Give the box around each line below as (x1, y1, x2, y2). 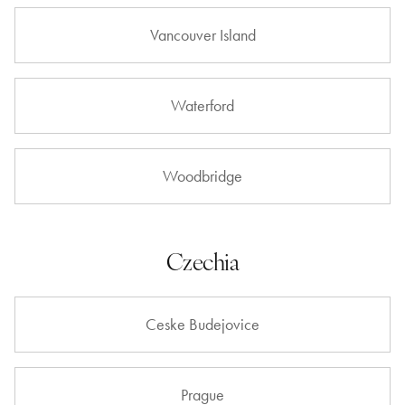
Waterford (171, 96, 234, 116)
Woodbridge (163, 166, 242, 186)
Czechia (165, 245, 240, 277)
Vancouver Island (149, 25, 256, 45)
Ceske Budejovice (146, 315, 259, 334)
